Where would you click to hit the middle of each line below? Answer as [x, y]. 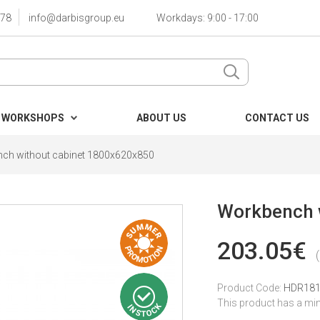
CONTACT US [277, 118]
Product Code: [250, 288]
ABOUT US [161, 118]
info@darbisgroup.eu [76, 18]
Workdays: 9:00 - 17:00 [207, 18]
